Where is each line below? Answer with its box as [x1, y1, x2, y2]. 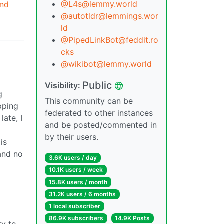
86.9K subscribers [48, 214, 103, 222]
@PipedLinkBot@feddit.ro [61, 35, 158, 45]
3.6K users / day [48, 154, 97, 162]
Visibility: [45, 80, 82, 91]
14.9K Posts [115, 214, 150, 222]
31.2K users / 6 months [48, 190, 116, 198]
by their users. [45, 132, 98, 142]
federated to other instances [45, 108, 153, 118]
